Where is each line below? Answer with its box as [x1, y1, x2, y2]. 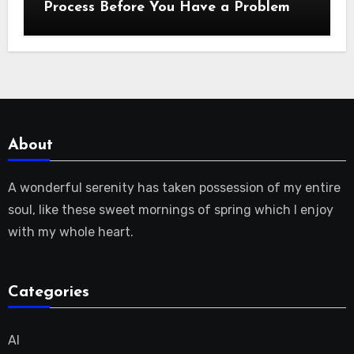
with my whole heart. [7, 224, 134, 240]
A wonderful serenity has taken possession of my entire [7, 180, 341, 196]
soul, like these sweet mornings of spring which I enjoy [7, 202, 333, 218]
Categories [7, 284, 89, 300]
